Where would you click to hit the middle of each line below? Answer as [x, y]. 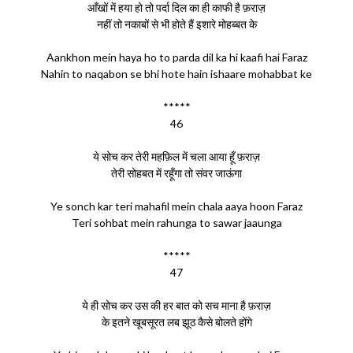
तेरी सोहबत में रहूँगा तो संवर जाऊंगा [176, 173]
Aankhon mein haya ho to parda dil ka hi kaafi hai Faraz [176, 57]
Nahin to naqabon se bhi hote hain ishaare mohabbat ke [176, 73]
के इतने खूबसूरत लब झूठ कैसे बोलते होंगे [176, 321]
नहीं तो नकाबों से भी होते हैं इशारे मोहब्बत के [176, 24]
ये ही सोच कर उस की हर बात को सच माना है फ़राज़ [176, 305]
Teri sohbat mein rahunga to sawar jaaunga [176, 222]
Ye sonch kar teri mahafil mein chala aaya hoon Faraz [176, 206]
